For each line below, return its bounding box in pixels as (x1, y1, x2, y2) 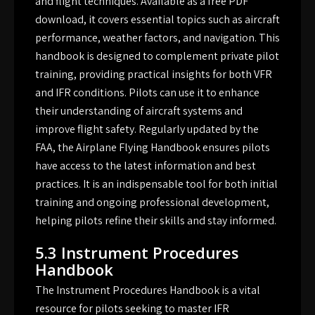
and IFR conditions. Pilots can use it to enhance (35, 85, 259, 101)
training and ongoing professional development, (35, 195, 269, 210)
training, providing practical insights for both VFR (35, 67, 272, 82)
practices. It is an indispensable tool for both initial (35, 176, 278, 192)
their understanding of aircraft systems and (35, 103, 243, 119)
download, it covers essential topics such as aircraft (35, 12, 280, 27)
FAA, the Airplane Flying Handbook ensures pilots (35, 140, 270, 155)
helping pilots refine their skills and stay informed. (35, 213, 276, 229)
